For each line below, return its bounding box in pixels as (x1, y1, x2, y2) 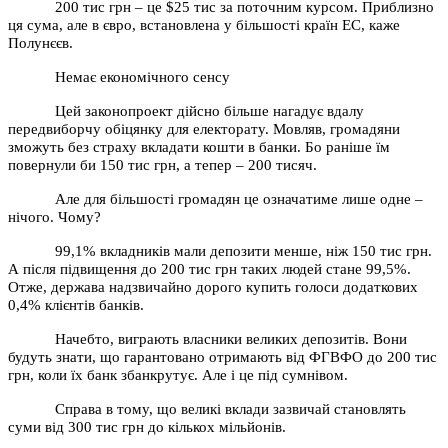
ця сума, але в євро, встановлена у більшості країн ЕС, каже (8, 16, 400, 33)
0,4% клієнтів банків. (8, 296, 144, 313)
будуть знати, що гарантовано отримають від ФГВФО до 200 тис (8, 348, 437, 365)
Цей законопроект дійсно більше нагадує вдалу (55, 102, 365, 119)
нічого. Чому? (8, 208, 101, 225)
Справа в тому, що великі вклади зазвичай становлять (55, 400, 407, 417)
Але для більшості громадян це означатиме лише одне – (55, 190, 424, 207)
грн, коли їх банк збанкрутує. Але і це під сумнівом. (8, 366, 348, 383)
